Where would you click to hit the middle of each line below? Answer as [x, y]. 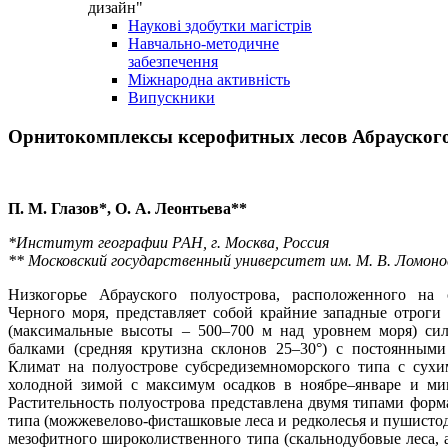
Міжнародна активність [209, 79]
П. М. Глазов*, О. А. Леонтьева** [127, 209]
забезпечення [173, 61]
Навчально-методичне [203, 43]
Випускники [171, 97]
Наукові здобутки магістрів [220, 25]
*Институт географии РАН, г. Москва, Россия [168, 243]
